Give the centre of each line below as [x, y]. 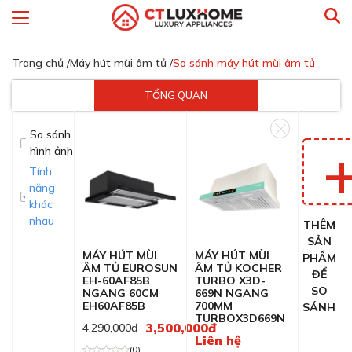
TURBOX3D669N [240, 319]
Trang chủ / [41, 63]
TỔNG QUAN [176, 95]
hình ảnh [51, 151]
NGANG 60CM [121, 293]
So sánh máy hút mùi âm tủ [244, 63]
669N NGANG [231, 293]
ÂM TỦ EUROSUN [130, 268]
